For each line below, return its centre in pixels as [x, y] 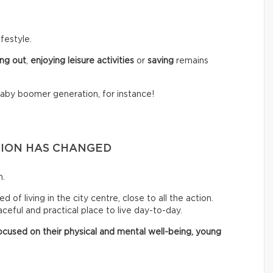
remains [191, 61]
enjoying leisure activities [82, 61]
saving [161, 61]
